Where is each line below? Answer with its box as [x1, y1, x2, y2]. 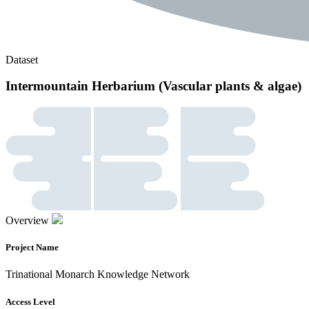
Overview [6, 215, 49, 227]
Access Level [6, 296, 55, 307]
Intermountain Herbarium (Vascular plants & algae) [6, 79, 301, 94]
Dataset [6, 53, 38, 66]
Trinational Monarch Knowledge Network [6, 268, 190, 281]
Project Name [6, 242, 59, 253]
